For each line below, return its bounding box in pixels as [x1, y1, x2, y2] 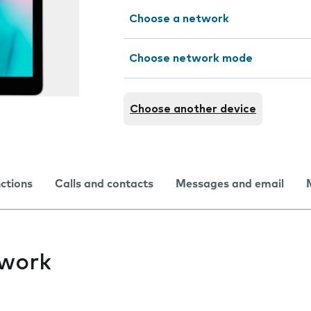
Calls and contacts [55, 178, 153, 190]
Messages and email [176, 178, 284, 190]
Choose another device [130, 103, 256, 115]
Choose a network [129, 13, 229, 24]
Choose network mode [129, 53, 253, 64]
